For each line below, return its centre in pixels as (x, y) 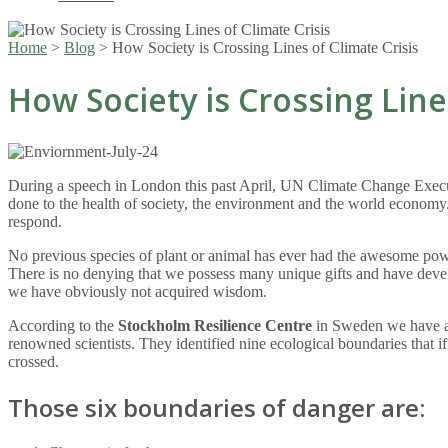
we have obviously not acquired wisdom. (139, 291)
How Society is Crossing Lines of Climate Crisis (265, 47)
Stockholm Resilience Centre (217, 325)
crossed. (33, 361)
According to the (63, 325)
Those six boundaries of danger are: (216, 407)
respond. (35, 221)
